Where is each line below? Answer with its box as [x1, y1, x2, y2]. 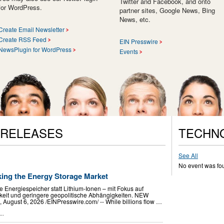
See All [178, 150, 198, 159]
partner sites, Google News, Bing [119, 5, 215, 15]
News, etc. [119, 14, 150, 24]
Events [119, 46, 138, 55]
